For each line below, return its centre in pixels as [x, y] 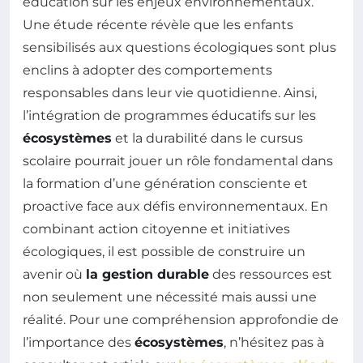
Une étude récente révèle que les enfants [158, 24]
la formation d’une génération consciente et [165, 183]
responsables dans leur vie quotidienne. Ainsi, [170, 92]
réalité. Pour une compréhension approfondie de [181, 319]
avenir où [54, 274]
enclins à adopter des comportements [147, 70]
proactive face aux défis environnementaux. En [175, 206]
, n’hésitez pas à [274, 342]
